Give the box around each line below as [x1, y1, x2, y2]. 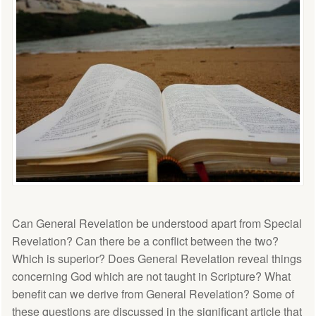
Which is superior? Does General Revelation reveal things [12, 250, 302, 267]
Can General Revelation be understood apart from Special [12, 214, 302, 231]
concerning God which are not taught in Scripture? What [12, 267, 291, 284]
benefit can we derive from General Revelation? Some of [12, 285, 294, 302]
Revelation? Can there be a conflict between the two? [12, 232, 279, 249]
